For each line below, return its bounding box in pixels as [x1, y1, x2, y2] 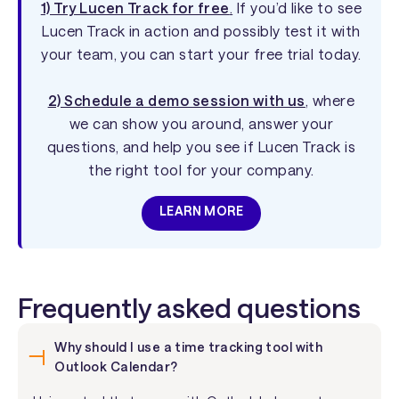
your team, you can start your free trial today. [41, 45, 362, 63]
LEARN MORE [159, 203, 244, 219]
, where [305, 92, 355, 110]
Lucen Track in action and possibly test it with [42, 22, 361, 40]
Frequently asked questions [18, 291, 362, 324]
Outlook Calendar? [54, 359, 178, 375]
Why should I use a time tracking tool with [54, 339, 323, 355]
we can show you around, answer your [69, 115, 334, 133]
